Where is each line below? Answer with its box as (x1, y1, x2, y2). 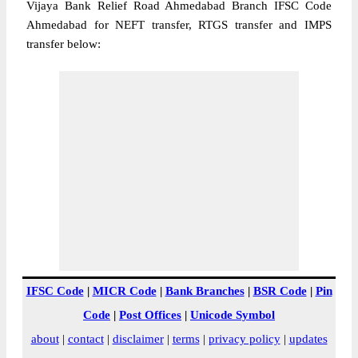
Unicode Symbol (190, 308, 275, 321)
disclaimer (112, 332, 164, 345)
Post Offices (119, 308, 181, 321)
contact (67, 332, 104, 345)
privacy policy (208, 332, 280, 345)
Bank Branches (165, 284, 245, 297)
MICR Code (92, 284, 157, 297)
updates (288, 332, 328, 345)
